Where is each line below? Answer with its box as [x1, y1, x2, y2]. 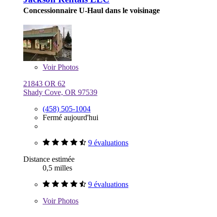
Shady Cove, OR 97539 [23, 88, 97, 97]
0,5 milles [43, 164, 72, 172]
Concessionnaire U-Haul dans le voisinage [23, 6, 160, 15]
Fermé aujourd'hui [43, 113, 98, 122]
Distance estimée [23, 155, 75, 164]
